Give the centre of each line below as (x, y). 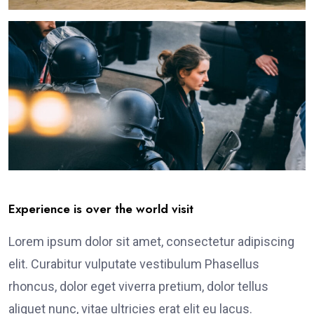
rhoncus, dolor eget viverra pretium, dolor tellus (138, 286)
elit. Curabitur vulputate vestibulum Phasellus (134, 264)
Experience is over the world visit (101, 209)
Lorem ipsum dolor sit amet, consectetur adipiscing (151, 241)
